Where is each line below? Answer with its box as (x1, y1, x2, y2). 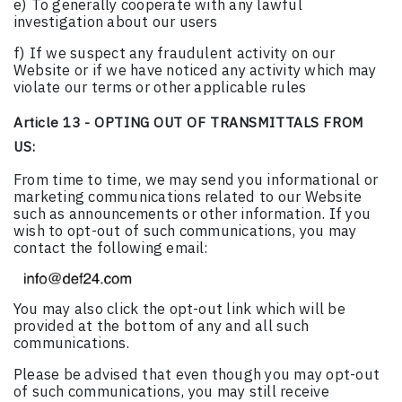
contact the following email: (13, 238, 209, 258)
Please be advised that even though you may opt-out (13, 364, 380, 385)
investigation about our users (13, 12, 217, 32)
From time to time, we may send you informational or (13, 170, 379, 190)
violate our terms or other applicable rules (13, 77, 307, 98)
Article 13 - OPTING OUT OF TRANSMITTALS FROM (13, 113, 364, 132)
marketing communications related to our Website (13, 187, 363, 207)
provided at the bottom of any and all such (13, 316, 310, 336)
